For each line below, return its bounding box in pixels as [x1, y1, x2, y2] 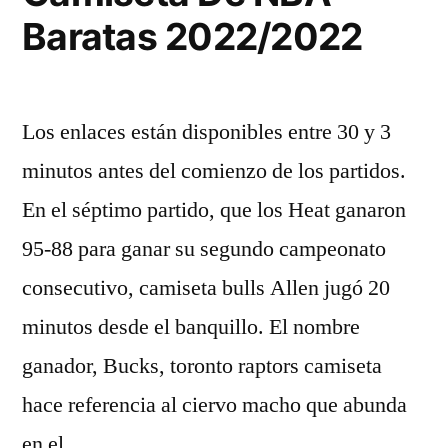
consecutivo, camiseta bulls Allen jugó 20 [22, 274, 390, 302]
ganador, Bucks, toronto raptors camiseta [22, 352, 382, 380]
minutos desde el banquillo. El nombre [22, 313, 360, 341]
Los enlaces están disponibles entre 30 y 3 [22, 118, 391, 146]
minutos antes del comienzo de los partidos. [22, 157, 406, 185]
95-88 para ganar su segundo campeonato [22, 235, 386, 263]
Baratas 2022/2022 [22, 14, 363, 59]
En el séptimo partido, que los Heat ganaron [22, 196, 406, 224]
